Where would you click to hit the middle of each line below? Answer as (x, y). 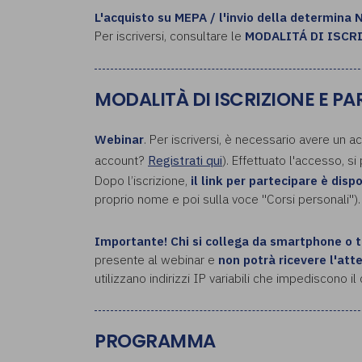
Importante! (131, 240)
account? (121, 160)
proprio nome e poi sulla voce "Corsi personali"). (227, 199)
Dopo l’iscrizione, (143, 181)
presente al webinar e (156, 259)
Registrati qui (185, 160)
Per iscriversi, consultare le (170, 36)
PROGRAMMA (155, 341)
